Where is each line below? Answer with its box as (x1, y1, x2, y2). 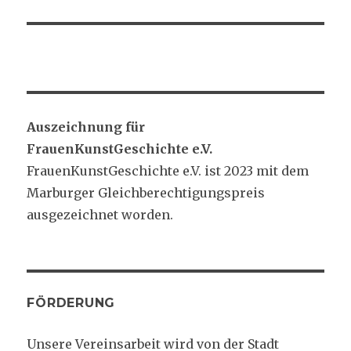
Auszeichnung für (27, 118, 146, 135)
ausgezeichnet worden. (27, 206, 174, 223)
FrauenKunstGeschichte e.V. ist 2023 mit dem (27, 162, 309, 179)
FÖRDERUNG (27, 295, 116, 310)
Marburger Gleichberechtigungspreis (27, 184, 266, 201)
